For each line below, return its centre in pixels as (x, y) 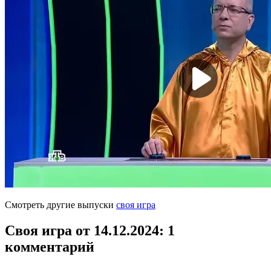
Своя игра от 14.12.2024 (82, 230)
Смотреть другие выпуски (60, 204)
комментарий (50, 247)
